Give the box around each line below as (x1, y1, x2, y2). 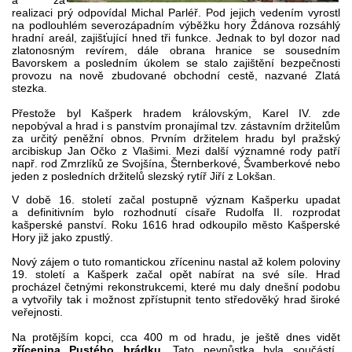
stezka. (12, 81, 47, 94)
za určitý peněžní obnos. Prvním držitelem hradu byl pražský (12, 131, 340, 145)
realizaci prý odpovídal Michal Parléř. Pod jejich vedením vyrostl (12, 5, 340, 19)
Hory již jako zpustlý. (12, 231, 113, 244)
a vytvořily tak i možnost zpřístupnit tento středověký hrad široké (12, 292, 340, 306)
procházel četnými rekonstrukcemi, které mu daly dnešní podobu (12, 280, 340, 293)
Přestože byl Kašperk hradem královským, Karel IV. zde (12, 106, 340, 119)
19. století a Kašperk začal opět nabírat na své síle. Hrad (12, 267, 340, 280)
